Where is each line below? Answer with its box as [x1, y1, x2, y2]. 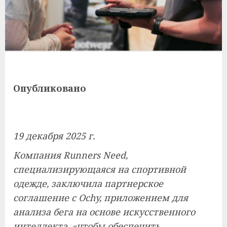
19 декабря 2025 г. [13, 130, 95, 142]
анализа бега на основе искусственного [13, 206, 195, 218]
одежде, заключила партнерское [13, 177, 163, 190]
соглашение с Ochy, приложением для [13, 192, 188, 204]
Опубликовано [13, 82, 86, 94]
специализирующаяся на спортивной [13, 163, 186, 175]
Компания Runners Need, [13, 149, 128, 161]
